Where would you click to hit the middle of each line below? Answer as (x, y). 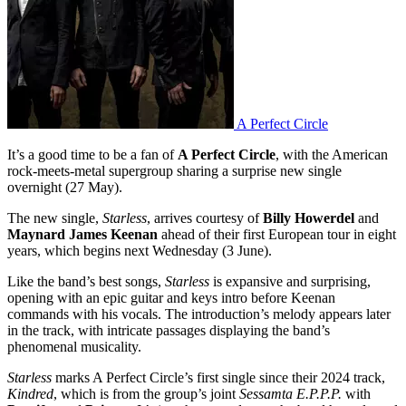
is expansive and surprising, (292, 281)
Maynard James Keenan (82, 234)
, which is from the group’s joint (146, 393)
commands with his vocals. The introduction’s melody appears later (199, 314)
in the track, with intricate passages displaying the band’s (169, 330)
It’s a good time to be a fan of (92, 154)
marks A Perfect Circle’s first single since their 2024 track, (220, 377)
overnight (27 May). (65, 187)
